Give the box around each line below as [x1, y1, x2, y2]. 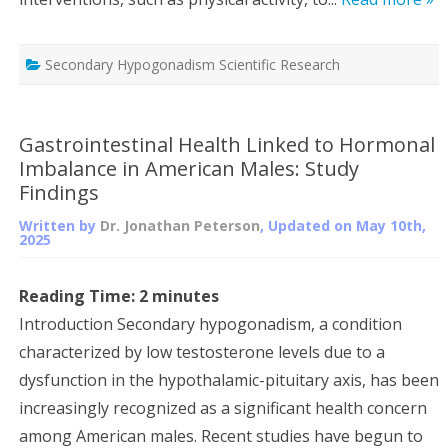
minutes [152, 284, 219, 307]
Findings [19, 178, 99, 206]
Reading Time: [19, 284, 139, 307]
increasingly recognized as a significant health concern [19, 396, 427, 419]
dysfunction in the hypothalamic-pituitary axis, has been [19, 368, 439, 391]
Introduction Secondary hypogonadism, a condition [19, 312, 402, 335]
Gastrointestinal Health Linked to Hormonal [19, 130, 435, 158]
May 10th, [356, 215, 426, 235]
